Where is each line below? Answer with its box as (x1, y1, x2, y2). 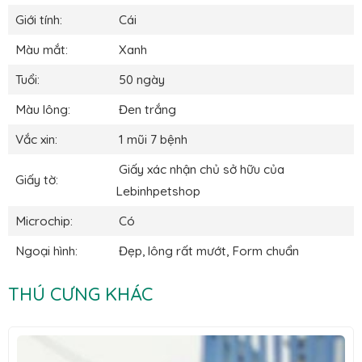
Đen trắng (116, 102, 176, 118)
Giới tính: (12, 12, 62, 28)
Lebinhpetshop (116, 183, 200, 200)
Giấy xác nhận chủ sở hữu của (116, 162, 284, 178)
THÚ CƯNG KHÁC (8, 283, 153, 306)
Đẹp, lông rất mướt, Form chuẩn (116, 243, 299, 259)
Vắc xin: (12, 132, 57, 148)
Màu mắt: (12, 42, 68, 58)
